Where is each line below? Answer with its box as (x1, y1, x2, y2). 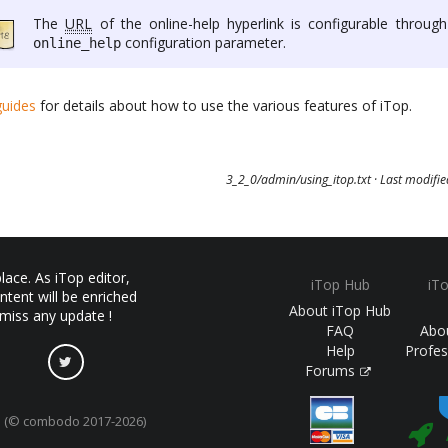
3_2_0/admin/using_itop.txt (225, 170, 371, 188)
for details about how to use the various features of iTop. (36, 96, 413, 116)
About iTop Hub (289, 301, 392, 320)
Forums (305, 361, 360, 380)
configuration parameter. (121, 33, 287, 53)
